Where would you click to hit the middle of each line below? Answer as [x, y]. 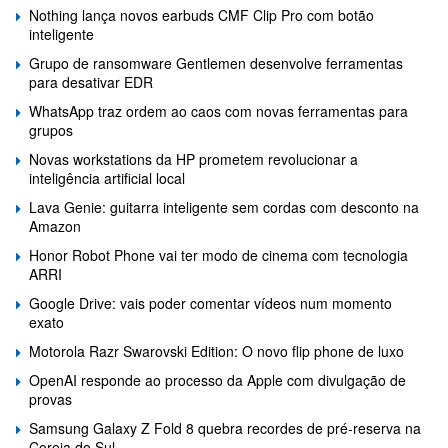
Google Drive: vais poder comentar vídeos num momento [210, 302]
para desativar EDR [91, 81]
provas [50, 398]
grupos [51, 129]
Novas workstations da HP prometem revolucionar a [193, 158]
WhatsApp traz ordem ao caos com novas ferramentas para [218, 110]
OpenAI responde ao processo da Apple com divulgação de [217, 379]
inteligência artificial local [107, 177]
